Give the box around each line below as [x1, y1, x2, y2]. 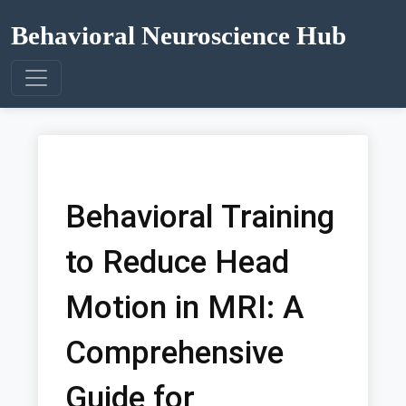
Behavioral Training [65, 197, 334, 236]
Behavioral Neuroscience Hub [11, 20, 346, 50]
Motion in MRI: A [65, 287, 304, 326]
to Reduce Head [65, 242, 289, 281]
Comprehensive [65, 333, 284, 372]
